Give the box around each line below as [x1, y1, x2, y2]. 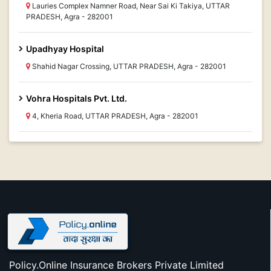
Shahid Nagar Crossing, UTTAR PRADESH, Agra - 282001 [30, 62, 226, 71]
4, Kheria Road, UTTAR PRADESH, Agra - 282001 [30, 111, 198, 120]
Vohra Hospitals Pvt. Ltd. [26, 93, 127, 103]
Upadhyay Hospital [26, 44, 104, 54]
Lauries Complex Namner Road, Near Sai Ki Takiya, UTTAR [30, 1, 230, 10]
